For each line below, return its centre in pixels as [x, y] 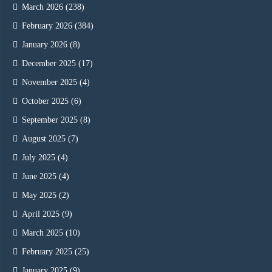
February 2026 [47, 25]
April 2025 [41, 214]
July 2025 [39, 157]
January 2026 [45, 44]
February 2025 [47, 251]
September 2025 [50, 120]
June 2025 [39, 176]
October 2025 [45, 101]
